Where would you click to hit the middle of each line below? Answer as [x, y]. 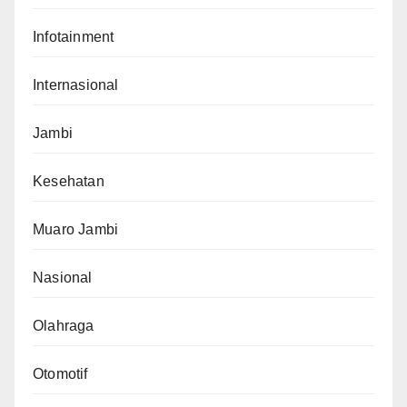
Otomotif [60, 373]
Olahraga [64, 325]
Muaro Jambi [76, 229]
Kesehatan [69, 181]
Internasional [76, 84]
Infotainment [74, 36]
